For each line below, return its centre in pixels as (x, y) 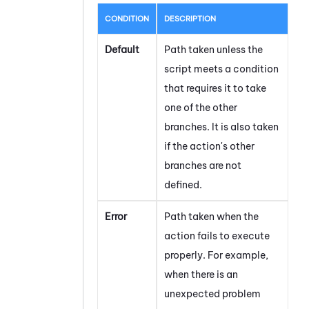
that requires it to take (215, 88)
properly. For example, (216, 255)
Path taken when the (211, 216)
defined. (183, 185)
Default (122, 49)
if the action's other (209, 146)
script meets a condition (221, 69)
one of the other (201, 107)
